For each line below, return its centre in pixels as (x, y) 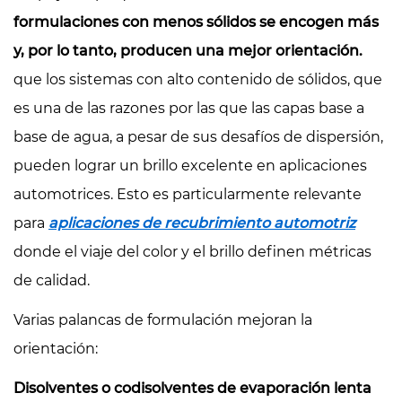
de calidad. (52, 280)
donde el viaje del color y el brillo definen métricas (192, 251)
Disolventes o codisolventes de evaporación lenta (192, 388)
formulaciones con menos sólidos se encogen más (196, 22)
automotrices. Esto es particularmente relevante (188, 194)
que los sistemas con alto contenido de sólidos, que (198, 79)
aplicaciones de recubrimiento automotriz (202, 223)
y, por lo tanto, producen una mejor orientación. (188, 50)
